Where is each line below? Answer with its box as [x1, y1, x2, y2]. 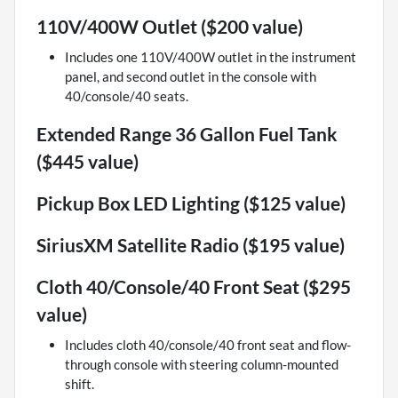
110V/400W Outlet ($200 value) [36, 15, 303, 38]
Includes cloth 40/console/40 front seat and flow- [65, 337, 351, 354]
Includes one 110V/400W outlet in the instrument [65, 49, 356, 66]
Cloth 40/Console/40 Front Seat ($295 [36, 275, 351, 298]
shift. [65, 376, 94, 393]
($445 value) [36, 150, 139, 173]
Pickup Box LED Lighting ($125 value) [36, 192, 346, 215]
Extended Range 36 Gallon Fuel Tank [36, 123, 338, 146]
